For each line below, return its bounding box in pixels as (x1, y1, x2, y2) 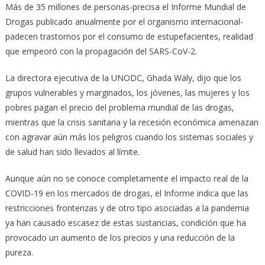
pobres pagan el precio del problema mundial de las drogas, (5, 102, 234, 114)
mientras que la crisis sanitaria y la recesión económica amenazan (5, 117, 258, 128)
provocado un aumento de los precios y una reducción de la (5, 232, 235, 244)
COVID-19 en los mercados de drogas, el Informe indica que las (5, 188, 248, 199)
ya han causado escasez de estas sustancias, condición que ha (5, 217, 246, 229)
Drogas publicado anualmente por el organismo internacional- (5, 16, 243, 28)
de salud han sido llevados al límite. (5, 146, 140, 158)
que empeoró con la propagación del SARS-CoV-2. (5, 46, 197, 57)
